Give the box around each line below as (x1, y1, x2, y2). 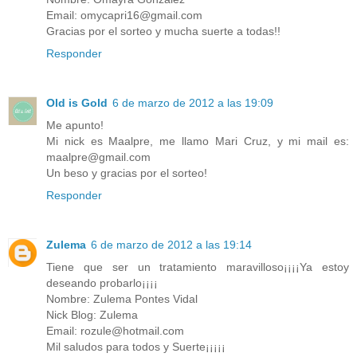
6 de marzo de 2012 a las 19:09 (112, 96, 273, 109)
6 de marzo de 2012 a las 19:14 (91, 237, 252, 251)
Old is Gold (46, 96, 108, 109)
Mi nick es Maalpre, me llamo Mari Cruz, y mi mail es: (46, 134, 349, 147)
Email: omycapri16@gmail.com (46, 8, 202, 22)
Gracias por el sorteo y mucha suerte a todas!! (46, 24, 280, 37)
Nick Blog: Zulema (46, 308, 138, 321)
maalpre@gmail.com (46, 150, 151, 163)
